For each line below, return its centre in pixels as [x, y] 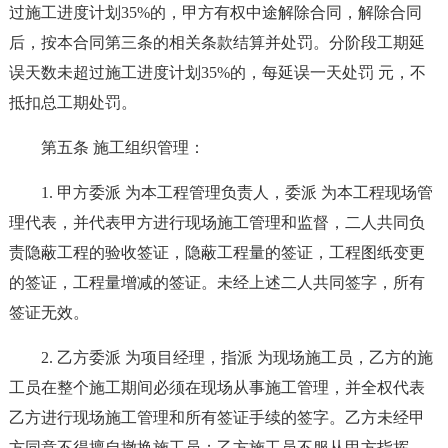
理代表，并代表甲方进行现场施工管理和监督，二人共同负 [216, 222]
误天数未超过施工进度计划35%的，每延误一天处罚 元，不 [217, 72]
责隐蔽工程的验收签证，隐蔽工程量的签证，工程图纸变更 [216, 252]
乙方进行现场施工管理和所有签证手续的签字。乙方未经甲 [216, 417]
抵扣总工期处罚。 [72, 102]
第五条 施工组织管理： [122, 147]
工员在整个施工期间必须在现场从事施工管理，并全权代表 [216, 387]
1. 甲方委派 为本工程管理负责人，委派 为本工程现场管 [236, 192]
